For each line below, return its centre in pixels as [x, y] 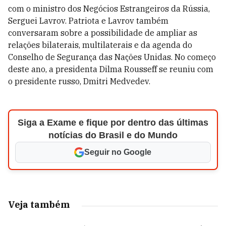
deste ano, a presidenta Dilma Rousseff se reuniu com [111, 69]
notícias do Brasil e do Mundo [113, 135]
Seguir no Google [118, 152]
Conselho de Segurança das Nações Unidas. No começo [112, 57]
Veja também [39, 205]
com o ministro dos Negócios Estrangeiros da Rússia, [109, 9]
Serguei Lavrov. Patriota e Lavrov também [88, 21]
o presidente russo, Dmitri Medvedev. [79, 81]
